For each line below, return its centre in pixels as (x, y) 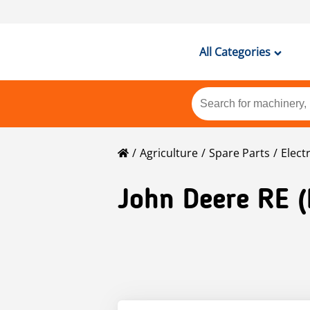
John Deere (183, 202)
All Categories (235, 52)
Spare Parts (239, 153)
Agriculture (169, 153)
